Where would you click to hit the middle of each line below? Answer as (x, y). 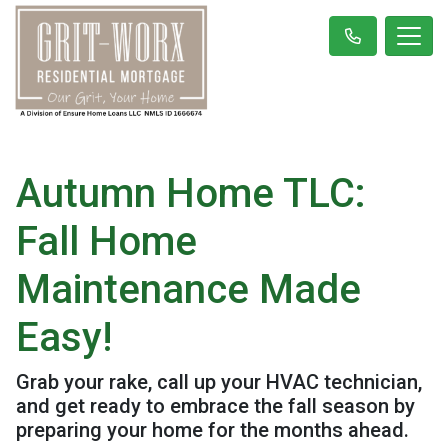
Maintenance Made (188, 289)
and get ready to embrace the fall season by (215, 405)
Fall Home (106, 241)
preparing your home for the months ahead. (212, 429)
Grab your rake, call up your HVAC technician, (219, 381)
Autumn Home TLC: (191, 193)
